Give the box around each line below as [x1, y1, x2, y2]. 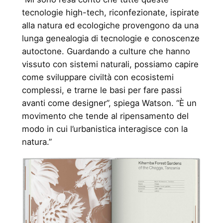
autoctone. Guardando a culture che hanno [21, 46, 190, 57]
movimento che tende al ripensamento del [21, 111, 189, 121]
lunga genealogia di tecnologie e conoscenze [21, 33, 200, 44]
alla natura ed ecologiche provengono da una [21, 20, 199, 31]
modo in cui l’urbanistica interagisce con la [21, 124, 188, 134]
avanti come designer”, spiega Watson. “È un [21, 98, 197, 109]
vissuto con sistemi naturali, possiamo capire [21, 59, 199, 70]
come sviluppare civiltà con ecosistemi [21, 72, 174, 83]
